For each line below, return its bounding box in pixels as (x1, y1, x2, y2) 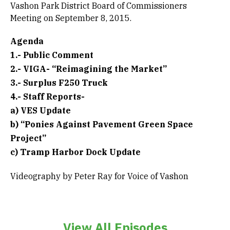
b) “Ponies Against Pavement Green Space (10, 119, 193, 129)
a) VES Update (10, 105, 71, 116)
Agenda (10, 36, 44, 46)
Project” (10, 133, 46, 143)
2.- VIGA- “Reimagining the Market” (10, 64, 167, 74)
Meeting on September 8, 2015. (10, 13, 131, 23)
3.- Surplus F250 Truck (10, 78, 108, 88)
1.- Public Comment (10, 50, 93, 60)
